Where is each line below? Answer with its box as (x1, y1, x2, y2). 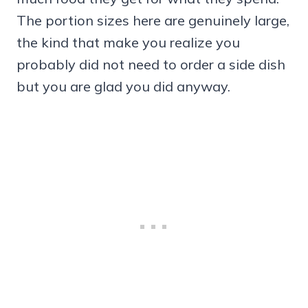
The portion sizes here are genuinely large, (16, 11, 289, 29)
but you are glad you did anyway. (16, 77, 230, 95)
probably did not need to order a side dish (16, 55, 285, 73)
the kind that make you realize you (16, 33, 240, 51)
